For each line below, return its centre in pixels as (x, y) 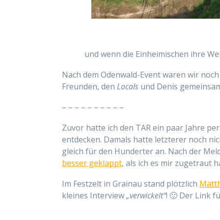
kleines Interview (94, 195)
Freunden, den (89, 86)
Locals (128, 86)
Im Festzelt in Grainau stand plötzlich (131, 183)
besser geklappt (92, 163)
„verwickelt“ (146, 195)
